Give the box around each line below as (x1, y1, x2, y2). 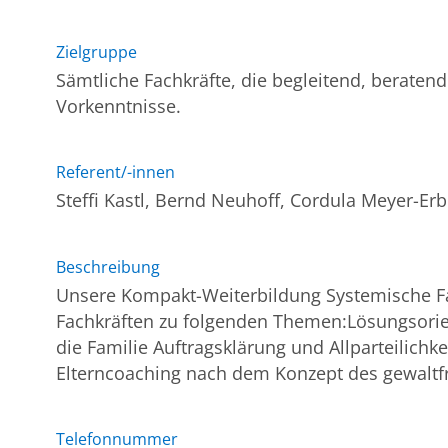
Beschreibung (56, 255, 161, 278)
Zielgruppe (56, 40, 138, 63)
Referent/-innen (56, 161, 176, 183)
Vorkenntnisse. (56, 93, 182, 118)
